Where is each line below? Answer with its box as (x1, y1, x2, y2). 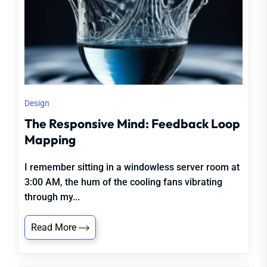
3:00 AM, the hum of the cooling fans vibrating (24, 176, 222, 188)
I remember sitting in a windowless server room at (24, 162, 240, 173)
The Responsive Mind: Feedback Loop (24, 116, 240, 131)
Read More (31, 222, 79, 233)
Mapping (24, 132, 76, 147)
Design (24, 98, 49, 108)
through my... (24, 191, 80, 203)
